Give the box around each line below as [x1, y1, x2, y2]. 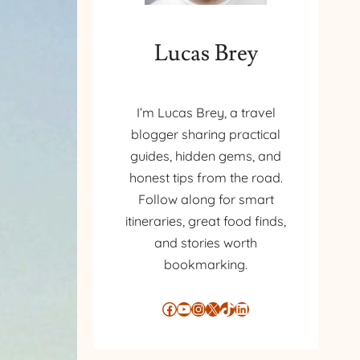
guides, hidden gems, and [130, 148, 281, 165]
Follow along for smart [137, 191, 274, 208]
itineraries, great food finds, [125, 213, 286, 230]
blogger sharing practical [131, 126, 280, 143]
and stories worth [154, 235, 257, 252]
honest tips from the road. [129, 170, 283, 186]
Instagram [190, 298, 203, 317]
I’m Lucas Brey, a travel [136, 104, 276, 121]
